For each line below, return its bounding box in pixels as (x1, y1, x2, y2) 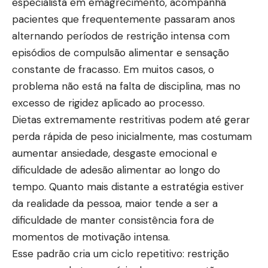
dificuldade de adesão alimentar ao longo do (12, 163, 220, 176)
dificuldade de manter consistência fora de (12, 213, 214, 227)
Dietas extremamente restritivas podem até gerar (12, 112, 250, 126)
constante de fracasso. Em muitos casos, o (12, 62, 214, 76)
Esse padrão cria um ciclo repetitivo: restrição (12, 246, 229, 260)
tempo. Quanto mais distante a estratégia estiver (12, 179, 244, 193)
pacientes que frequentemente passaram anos (12, 12, 235, 26)
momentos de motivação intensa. (12, 230, 170, 243)
